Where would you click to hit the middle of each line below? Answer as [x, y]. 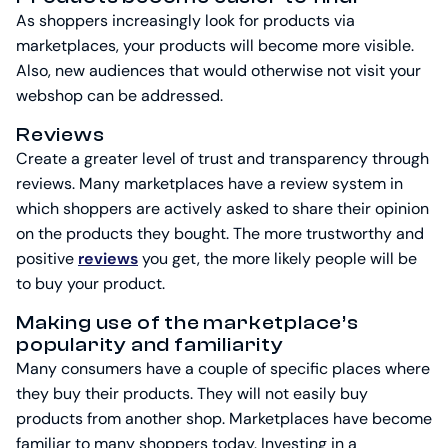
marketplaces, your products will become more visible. [215, 46]
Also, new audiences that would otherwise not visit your [218, 71]
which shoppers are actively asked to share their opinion [222, 209]
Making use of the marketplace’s [187, 323]
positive [47, 259]
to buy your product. [90, 284]
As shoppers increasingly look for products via [185, 21]
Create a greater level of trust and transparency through [222, 159]
